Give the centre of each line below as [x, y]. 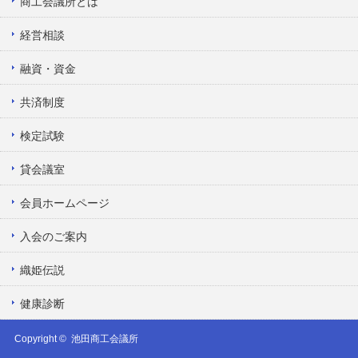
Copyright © [42, 339]
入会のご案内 [54, 237]
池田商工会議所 [104, 339]
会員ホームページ [65, 203]
